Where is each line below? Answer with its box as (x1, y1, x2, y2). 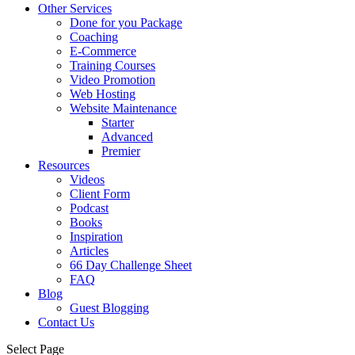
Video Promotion (70, 73, 155, 86)
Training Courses (70, 59, 155, 72)
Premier (101, 144, 140, 158)
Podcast (70, 201, 109, 215)
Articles (70, 244, 109, 258)
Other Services (38, 2, 112, 15)
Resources (38, 158, 90, 172)
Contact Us (38, 315, 94, 329)
